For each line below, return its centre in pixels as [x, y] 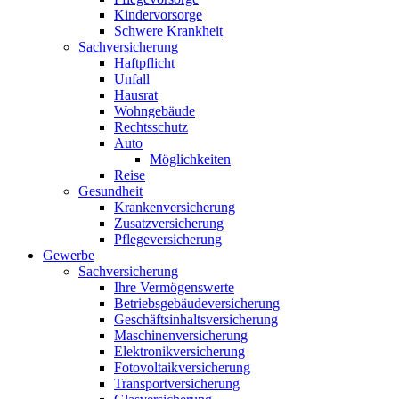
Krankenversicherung [175, 207]
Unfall [132, 79]
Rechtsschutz [151, 127]
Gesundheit [110, 191]
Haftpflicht [144, 63]
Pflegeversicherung [168, 239]
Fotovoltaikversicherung [182, 367]
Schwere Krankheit [168, 31]
